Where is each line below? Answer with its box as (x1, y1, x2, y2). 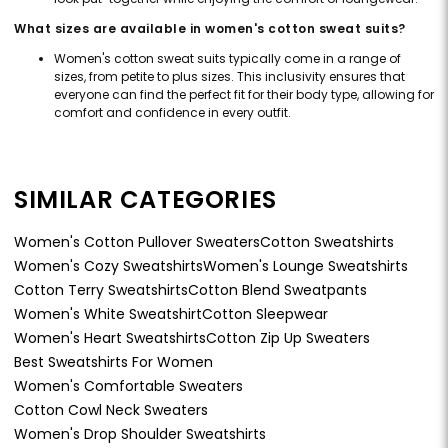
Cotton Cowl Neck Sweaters (14, 399, 208, 420)
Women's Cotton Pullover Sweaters (14, 231, 260, 252)
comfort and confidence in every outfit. (54, 103, 291, 121)
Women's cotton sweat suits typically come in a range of (54, 49, 401, 67)
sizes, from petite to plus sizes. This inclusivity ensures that (54, 67, 405, 85)
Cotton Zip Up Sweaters (206, 327, 370, 348)
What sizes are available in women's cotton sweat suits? (14, 19, 406, 37)
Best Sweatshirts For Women (14, 351, 213, 372)
